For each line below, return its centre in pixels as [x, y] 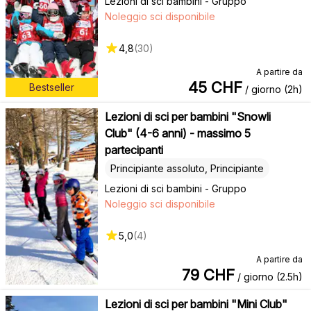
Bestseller [51, 87]
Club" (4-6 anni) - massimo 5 [177, 133]
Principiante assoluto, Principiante [187, 168]
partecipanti [134, 150]
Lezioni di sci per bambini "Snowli [187, 116]
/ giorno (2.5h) [269, 276]
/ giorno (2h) [272, 89]
